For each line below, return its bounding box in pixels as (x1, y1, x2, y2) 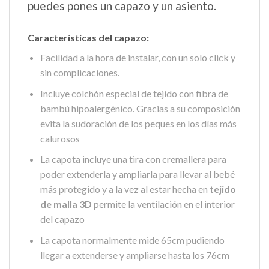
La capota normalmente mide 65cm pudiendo (40, 234, 225, 246)
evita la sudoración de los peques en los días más (40, 117, 237, 129)
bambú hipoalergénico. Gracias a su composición (40, 102, 240, 114)
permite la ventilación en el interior (91, 198, 235, 210)
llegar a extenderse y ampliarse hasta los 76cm (40, 249, 229, 261)
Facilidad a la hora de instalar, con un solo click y (40, 51, 235, 63)
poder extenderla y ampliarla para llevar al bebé (40, 168, 235, 180)
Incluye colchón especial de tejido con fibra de (40, 87, 228, 99)
